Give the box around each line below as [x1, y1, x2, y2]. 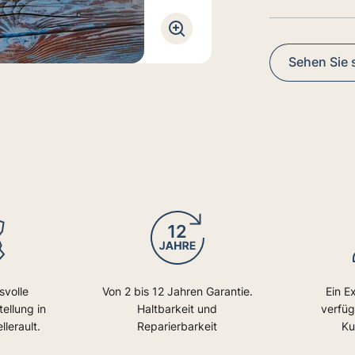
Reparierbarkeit [137, 319, 218, 333]
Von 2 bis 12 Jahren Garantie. [101, 284, 253, 298]
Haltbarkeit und [137, 301, 218, 315]
